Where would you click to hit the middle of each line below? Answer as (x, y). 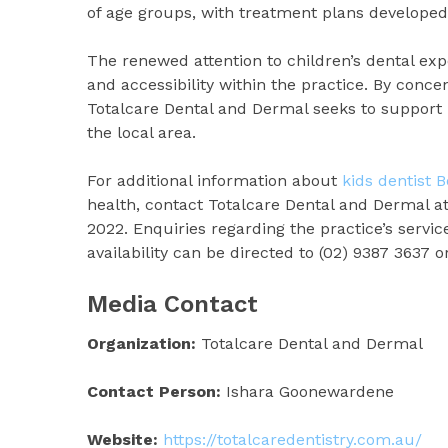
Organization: (141, 343)
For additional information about (214, 180)
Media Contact (172, 303)
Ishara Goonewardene (307, 391)
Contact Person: (154, 391)
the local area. (141, 132)
